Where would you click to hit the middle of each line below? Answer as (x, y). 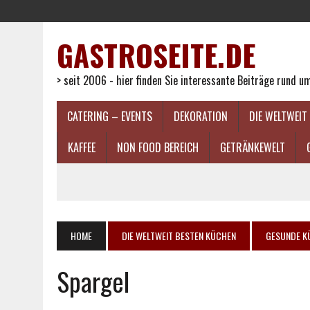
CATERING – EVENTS (110, 116)
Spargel (93, 281)
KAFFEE (82, 147)
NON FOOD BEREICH (158, 147)
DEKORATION (201, 116)
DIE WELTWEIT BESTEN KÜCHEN (179, 236)
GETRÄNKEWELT (253, 147)
